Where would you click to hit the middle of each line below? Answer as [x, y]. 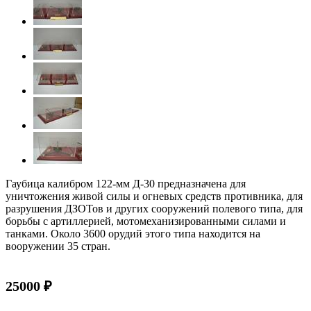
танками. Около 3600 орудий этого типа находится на [133, 234]
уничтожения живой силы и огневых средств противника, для [154, 196]
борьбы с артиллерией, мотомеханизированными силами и [146, 221]
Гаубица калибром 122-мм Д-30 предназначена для [126, 184]
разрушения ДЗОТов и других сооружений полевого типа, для [154, 209]
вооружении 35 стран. [58, 246]
